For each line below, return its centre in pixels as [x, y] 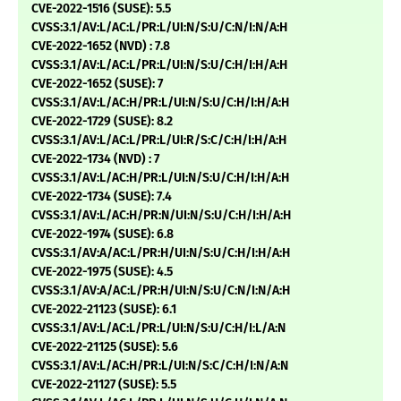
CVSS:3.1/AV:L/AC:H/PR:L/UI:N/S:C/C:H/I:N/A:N [160, 366]
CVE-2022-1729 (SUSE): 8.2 [102, 122]
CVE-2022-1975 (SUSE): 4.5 [102, 272]
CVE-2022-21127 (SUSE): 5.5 [104, 385]
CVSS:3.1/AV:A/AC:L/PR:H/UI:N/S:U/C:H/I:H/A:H [161, 253]
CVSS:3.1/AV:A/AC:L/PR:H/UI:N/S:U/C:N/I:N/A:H [161, 291]
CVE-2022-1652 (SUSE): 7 [97, 84]
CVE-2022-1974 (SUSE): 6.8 [102, 235]
